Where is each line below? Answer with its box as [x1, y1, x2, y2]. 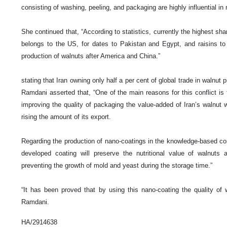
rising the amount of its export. [21, 113, 111, 121]
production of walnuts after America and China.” [21, 52, 160, 60]
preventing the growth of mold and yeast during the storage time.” [21, 162, 212, 170]
